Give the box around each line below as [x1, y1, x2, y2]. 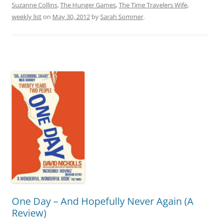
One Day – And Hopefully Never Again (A [12, 195, 194, 208]
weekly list [12, 12, 42, 21]
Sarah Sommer [100, 12, 143, 21]
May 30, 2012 [52, 12, 90, 21]
